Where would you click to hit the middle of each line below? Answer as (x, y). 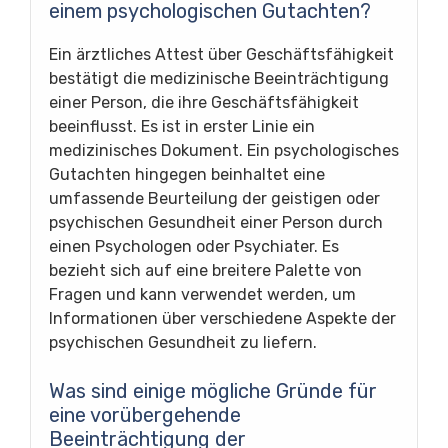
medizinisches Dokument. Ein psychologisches (224, 150)
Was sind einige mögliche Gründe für (213, 391)
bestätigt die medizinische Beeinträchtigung (219, 78)
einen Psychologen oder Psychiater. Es (194, 246)
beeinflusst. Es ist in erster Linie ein (182, 126)
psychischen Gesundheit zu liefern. (183, 342)
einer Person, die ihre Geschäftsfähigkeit (204, 102)
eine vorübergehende (145, 415)
